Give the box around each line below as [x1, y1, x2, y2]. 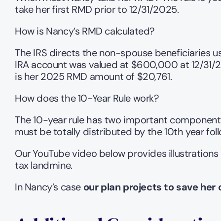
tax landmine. [15, 159, 73, 172]
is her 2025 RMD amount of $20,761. [15, 70, 172, 83]
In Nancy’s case [15, 181, 83, 193]
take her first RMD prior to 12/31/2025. [15, 3, 179, 16]
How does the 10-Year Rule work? [15, 92, 159, 105]
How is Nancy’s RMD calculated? [15, 25, 154, 37]
